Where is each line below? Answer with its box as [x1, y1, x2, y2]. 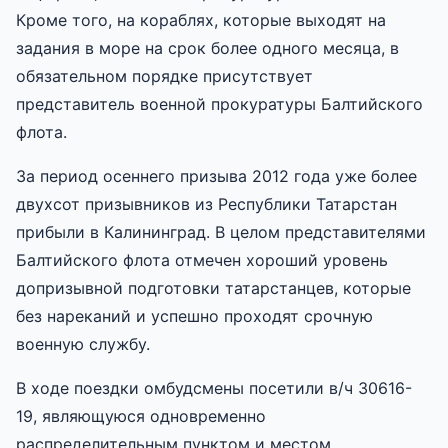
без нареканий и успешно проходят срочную [16, 305, 373, 326]
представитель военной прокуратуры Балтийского [16, 93, 423, 114]
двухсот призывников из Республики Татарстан [16, 193, 397, 214]
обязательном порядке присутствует [16, 65, 313, 86]
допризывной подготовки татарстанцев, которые [16, 277, 411, 298]
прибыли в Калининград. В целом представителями [16, 221, 426, 242]
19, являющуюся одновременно [16, 405, 266, 426]
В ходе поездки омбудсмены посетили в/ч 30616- [16, 377, 412, 398]
